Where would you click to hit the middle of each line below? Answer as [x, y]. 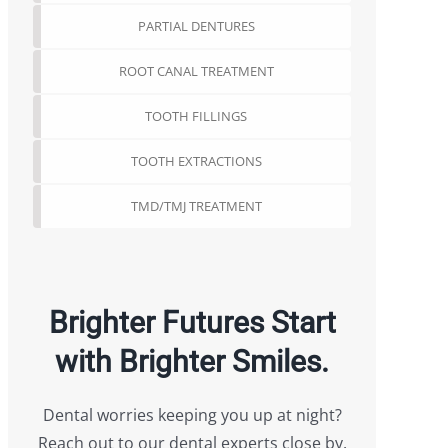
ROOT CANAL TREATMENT [196, 71]
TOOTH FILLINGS [196, 116]
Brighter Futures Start [192, 322]
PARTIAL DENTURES [196, 26]
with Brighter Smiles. [192, 361]
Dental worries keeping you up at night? [192, 415]
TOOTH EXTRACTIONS [196, 161]
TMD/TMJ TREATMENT [196, 206]
